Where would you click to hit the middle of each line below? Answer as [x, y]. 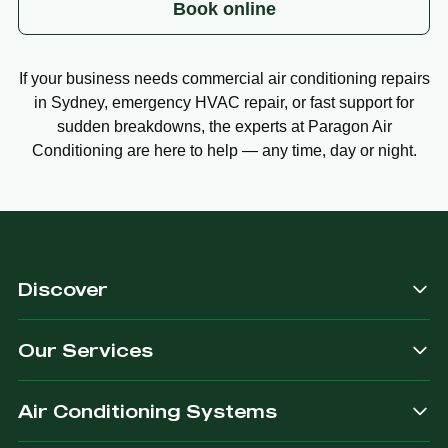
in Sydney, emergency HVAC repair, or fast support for [224, 103]
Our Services [85, 350]
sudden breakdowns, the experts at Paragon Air [224, 127]
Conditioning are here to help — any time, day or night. [224, 151]
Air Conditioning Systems [147, 411]
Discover [63, 289]
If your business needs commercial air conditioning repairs [224, 79]
